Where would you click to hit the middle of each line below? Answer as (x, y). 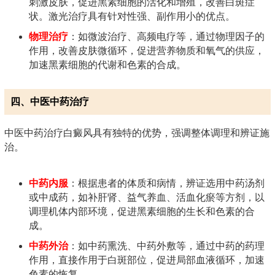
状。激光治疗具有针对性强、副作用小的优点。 (132, 16)
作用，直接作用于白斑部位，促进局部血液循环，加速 (147, 260)
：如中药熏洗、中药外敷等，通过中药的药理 (166, 246)
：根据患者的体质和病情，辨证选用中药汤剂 (166, 183)
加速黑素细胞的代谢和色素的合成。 (107, 64)
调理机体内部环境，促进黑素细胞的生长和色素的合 (142, 211)
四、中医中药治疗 (50, 101)
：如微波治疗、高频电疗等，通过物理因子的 (166, 36)
